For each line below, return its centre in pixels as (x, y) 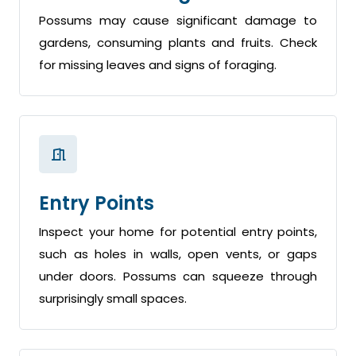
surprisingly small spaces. (113, 299)
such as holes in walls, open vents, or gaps (178, 254)
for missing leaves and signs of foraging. (158, 65)
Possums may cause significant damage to (178, 21)
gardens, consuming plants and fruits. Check (178, 43)
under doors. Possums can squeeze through (178, 277)
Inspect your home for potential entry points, (178, 232)
